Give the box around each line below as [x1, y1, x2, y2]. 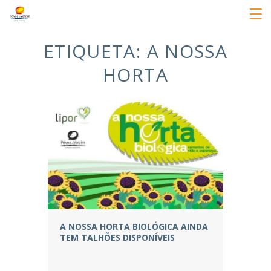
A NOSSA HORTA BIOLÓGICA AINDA [60, 220, 208, 232]
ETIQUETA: [43, 39, 147, 64]
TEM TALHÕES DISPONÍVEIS [60, 231, 175, 243]
